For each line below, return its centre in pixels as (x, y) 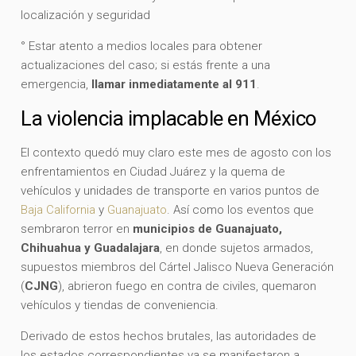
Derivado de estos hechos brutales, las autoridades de (169, 336)
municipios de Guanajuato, (208, 228)
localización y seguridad (86, 15)
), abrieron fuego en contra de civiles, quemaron (188, 286)
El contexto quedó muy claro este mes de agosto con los (176, 152)
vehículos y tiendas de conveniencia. (120, 305)
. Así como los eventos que (241, 209)
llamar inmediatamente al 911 (174, 84)
